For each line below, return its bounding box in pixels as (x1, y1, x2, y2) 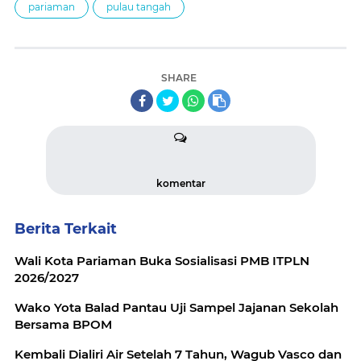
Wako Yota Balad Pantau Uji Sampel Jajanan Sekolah (15, 300, 338, 315)
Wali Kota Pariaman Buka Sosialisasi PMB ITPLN (15, 253, 309, 268)
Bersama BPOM (15, 317, 112, 332)
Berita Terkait (15, 220, 117, 238)
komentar (156, 177, 205, 189)
